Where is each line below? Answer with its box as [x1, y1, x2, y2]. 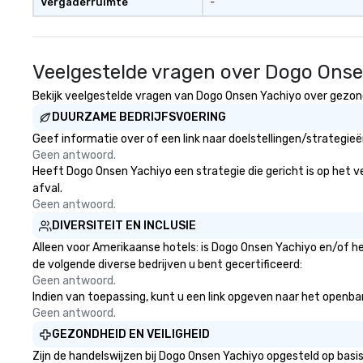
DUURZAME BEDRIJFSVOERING [52, 110, 226, 124]
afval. [32, 181, 62, 195]
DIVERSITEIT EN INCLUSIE [52, 219, 196, 233]
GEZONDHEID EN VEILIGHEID [52, 327, 210, 341]
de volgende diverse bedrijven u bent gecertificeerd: [32, 258, 302, 271]
